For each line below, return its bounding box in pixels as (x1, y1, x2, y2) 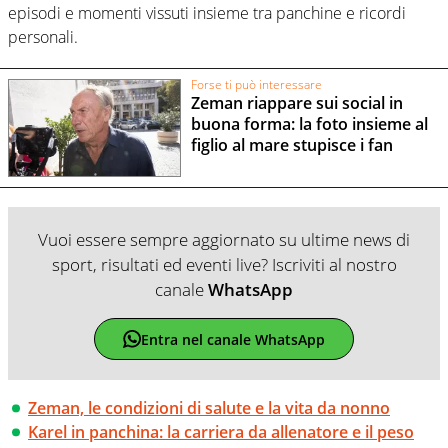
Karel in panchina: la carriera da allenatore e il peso (28, 421, 414, 444)
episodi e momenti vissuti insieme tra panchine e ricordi (8, 2, 406, 25)
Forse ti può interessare (190, 75, 322, 93)
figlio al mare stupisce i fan (190, 134, 393, 157)
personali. (8, 26, 78, 49)
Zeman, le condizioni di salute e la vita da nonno (28, 397, 390, 420)
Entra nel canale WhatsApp (140, 329, 325, 349)
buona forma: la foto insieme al (190, 113, 428, 136)
